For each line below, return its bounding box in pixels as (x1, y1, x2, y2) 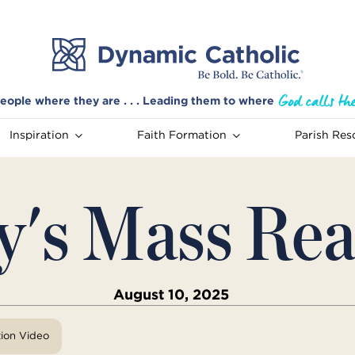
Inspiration (9, 128, 69, 143)
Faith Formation (136, 128, 227, 143)
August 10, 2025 (113, 285, 229, 304)
